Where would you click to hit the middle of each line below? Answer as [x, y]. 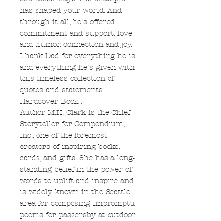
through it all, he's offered [67, 22]
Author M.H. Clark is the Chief [75, 113]
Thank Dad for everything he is [77, 56]
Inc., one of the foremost [63, 135]
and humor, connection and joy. [76, 45]
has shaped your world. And [71, 11]
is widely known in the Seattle [75, 192]
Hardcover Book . [51, 101]
